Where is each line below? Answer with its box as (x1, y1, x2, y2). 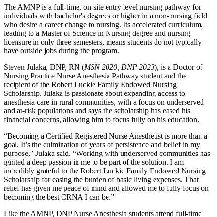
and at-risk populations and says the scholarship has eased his (4, 107, 190, 115)
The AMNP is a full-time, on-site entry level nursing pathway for (4, 3, 201, 12)
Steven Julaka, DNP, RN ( (4, 63, 84, 72)
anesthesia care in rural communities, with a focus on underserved (4, 98, 204, 107)
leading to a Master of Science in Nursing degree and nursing (4, 29, 190, 38)
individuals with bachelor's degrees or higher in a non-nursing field (4, 12, 207, 20)
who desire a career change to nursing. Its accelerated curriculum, (4, 20, 203, 29)
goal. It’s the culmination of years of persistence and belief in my (4, 140, 200, 149)
